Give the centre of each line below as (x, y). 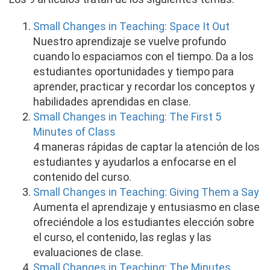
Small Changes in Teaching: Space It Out (131, 26)
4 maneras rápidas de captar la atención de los (146, 147)
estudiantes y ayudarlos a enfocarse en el (135, 162)
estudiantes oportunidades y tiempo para (133, 71)
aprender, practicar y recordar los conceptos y (144, 86)
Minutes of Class (74, 132)
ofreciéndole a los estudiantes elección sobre (144, 222)
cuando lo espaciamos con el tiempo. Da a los (143, 56)
